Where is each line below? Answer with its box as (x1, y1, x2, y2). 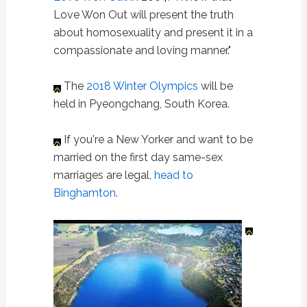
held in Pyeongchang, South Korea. (53, 97, 230, 110)
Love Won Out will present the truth (53, 8, 234, 21)
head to (153, 169, 193, 182)
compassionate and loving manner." (53, 44, 231, 57)
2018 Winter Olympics (86, 79, 198, 93)
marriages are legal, (53, 169, 154, 182)
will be (197, 79, 233, 93)
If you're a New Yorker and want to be (60, 133, 253, 146)
